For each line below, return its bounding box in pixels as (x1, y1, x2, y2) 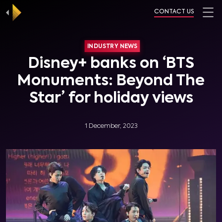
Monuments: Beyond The (17, 74, 205, 89)
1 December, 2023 (84, 123, 138, 129)
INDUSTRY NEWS (87, 44, 138, 49)
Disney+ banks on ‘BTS (28, 56, 194, 71)
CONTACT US (154, 9, 194, 15)
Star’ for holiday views (29, 91, 193, 106)
